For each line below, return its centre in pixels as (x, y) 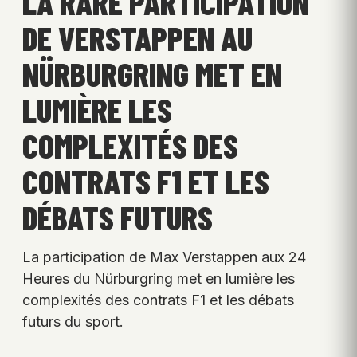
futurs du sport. (73, 322)
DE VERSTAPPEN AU (137, 38)
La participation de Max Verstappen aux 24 (164, 257)
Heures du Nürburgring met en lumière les (159, 279)
